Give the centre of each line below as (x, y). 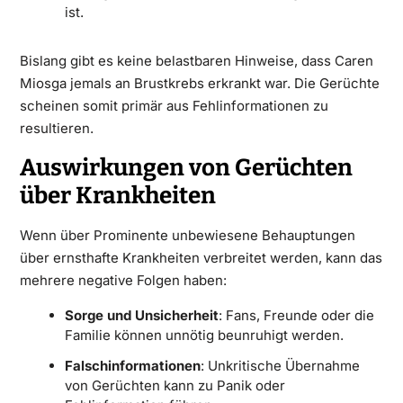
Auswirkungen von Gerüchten (186, 167)
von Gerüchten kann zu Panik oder (175, 385)
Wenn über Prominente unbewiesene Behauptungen (187, 235)
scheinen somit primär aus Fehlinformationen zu (174, 105)
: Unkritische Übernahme (280, 365)
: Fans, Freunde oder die (296, 315)
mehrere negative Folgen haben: (123, 280)
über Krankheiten (117, 195)
